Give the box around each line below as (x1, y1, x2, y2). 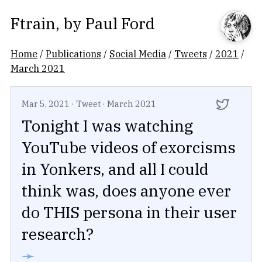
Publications (46, 47, 101, 60)
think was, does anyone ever (22, 180, 231, 201)
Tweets (174, 47, 207, 60)
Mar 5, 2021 (22, 98, 70, 109)
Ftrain (11, 13, 56, 33)
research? (22, 223, 94, 244)
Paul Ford (85, 13, 155, 33)
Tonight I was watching (22, 115, 193, 136)
